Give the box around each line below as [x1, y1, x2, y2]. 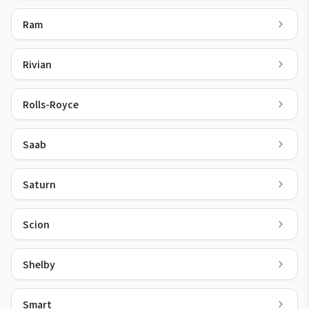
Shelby [23, 257, 55, 271]
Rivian [23, 57, 52, 71]
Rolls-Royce [23, 97, 79, 111]
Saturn [23, 177, 56, 191]
